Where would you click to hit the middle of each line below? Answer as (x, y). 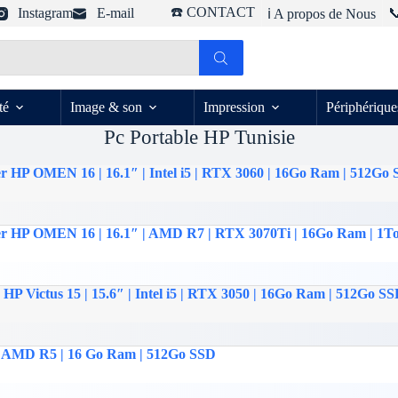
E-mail (115, 13)
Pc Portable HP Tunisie (199, 137)
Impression (234, 107)
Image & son (106, 107)
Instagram (46, 13)
